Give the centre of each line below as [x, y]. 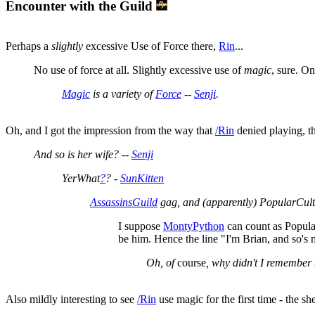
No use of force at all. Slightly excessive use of [139, 70]
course [192, 262]
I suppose [141, 226]
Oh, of [162, 262]
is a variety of [123, 94]
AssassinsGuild [124, 202]
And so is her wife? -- [83, 154]
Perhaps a [28, 46]
